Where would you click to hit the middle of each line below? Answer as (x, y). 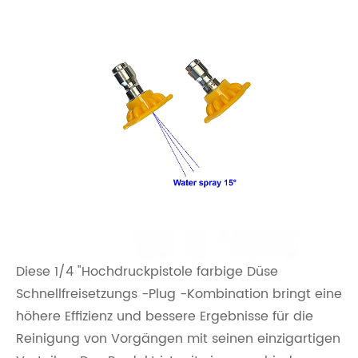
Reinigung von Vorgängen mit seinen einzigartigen (178, 339)
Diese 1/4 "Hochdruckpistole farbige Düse (147, 272)
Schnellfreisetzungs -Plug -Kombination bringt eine (179, 294)
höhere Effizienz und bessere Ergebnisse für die (165, 317)
